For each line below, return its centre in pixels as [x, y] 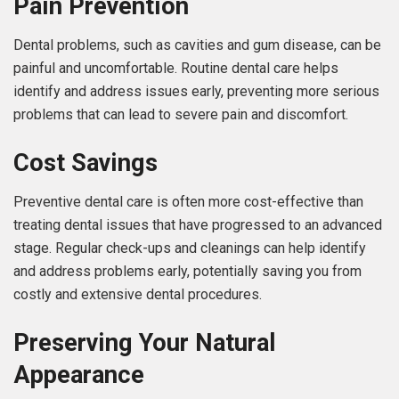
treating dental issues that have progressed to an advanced [198, 225]
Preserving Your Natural [145, 342]
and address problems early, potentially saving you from [187, 272]
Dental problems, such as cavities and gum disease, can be [197, 45]
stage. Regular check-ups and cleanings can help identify [190, 248]
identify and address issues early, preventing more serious [196, 92]
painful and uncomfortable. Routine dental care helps [176, 69]
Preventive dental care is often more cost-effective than [188, 202]
